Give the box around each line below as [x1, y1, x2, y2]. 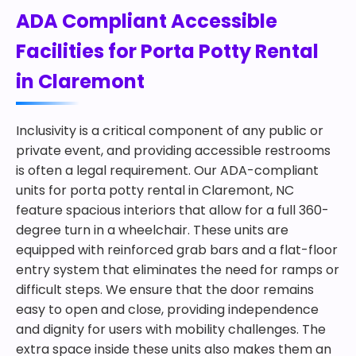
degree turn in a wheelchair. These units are [16, 221, 288, 239]
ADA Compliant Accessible [16, 8, 277, 34]
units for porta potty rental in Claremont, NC [16, 181, 294, 199]
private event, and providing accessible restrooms [16, 141, 331, 160]
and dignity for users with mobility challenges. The [16, 320, 326, 339]
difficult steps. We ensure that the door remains [16, 281, 314, 299]
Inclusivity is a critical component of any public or [16, 122, 323, 140]
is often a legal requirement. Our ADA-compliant [16, 161, 319, 180]
